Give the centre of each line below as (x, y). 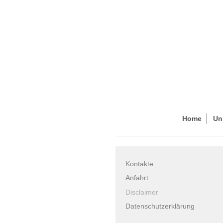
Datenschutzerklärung (160, 206)
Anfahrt (137, 178)
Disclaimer (142, 192)
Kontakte (139, 164)
